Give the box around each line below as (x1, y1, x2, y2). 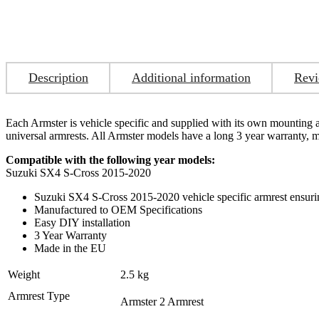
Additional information (132, 70, 251, 85)
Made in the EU (34, 241, 106, 254)
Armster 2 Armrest (120, 295, 204, 308)
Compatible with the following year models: (6, 153, 215, 166)
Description (28, 70, 88, 85)
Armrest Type (8, 289, 70, 302)
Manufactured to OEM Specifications (34, 203, 202, 216)
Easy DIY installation (34, 216, 130, 229)
